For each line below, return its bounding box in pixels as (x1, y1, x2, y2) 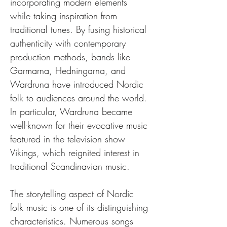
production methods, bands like (10, 51, 133, 63)
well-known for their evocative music (10, 119, 150, 131)
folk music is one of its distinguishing (10, 201, 151, 213)
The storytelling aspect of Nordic (10, 187, 137, 200)
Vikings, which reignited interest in (10, 146, 142, 159)
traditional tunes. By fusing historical (10, 23, 149, 35)
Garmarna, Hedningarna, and (10, 64, 129, 77)
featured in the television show (10, 133, 128, 145)
